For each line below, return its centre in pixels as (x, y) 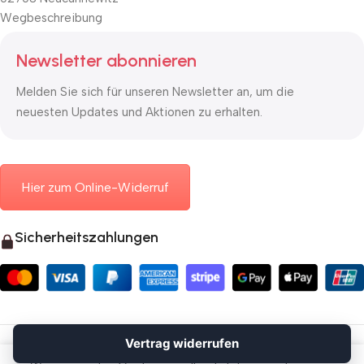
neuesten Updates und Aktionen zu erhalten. (139, 112)
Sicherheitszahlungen (87, 238)
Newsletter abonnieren (106, 60)
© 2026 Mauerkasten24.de (182, 334)
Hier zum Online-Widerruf (95, 187)
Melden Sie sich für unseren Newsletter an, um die (155, 91)
